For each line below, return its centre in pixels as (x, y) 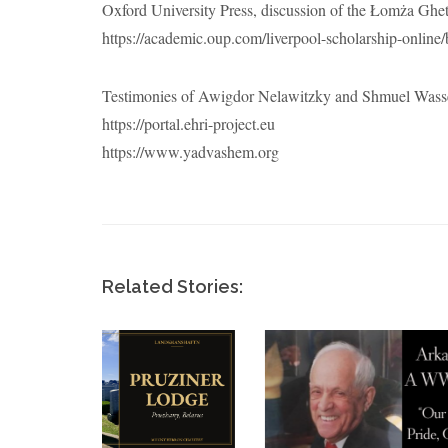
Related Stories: (172, 286)
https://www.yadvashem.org (190, 151)
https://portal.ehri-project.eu (188, 123)
